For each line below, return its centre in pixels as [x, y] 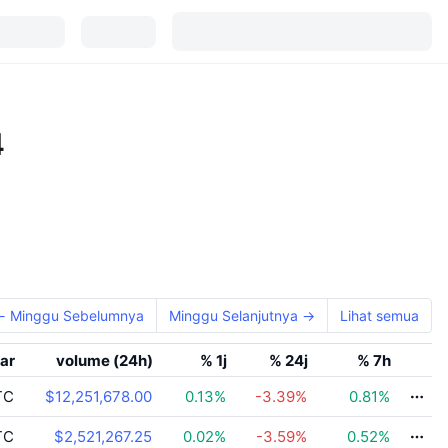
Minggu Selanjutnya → [242, 315]
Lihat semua [379, 315]
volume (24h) [104, 360]
